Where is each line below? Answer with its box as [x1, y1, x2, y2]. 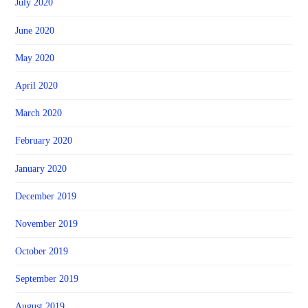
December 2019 [15, 190, 77, 201]
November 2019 [15, 218, 78, 229]
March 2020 [15, 108, 63, 119]
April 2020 [15, 80, 58, 91]
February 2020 [15, 135, 73, 146]
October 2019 [15, 246, 69, 257]
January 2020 [15, 163, 67, 174]
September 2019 [15, 274, 79, 285]
